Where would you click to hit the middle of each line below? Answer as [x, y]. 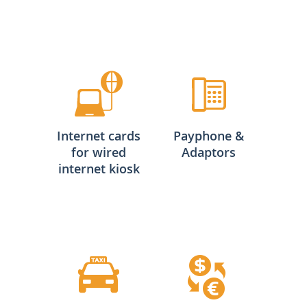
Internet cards [99, 135]
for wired [99, 152]
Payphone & [208, 135]
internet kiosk [99, 168]
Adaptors [208, 152]
